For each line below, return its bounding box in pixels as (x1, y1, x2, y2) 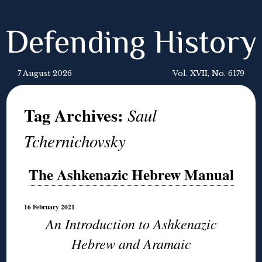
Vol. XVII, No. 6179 (173, 69, 244, 78)
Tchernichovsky (24, 129, 126, 152)
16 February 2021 (24, 202, 75, 212)
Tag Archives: (24, 103, 128, 127)
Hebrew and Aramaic (71, 234, 191, 253)
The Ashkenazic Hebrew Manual (28, 164, 234, 185)
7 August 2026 (18, 69, 72, 78)
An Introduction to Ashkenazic (45, 214, 217, 233)
